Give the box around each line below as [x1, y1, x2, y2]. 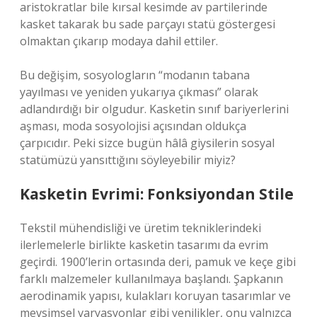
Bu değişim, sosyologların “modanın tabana [20, 67, 250, 83]
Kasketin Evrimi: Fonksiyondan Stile [20, 184, 294, 204]
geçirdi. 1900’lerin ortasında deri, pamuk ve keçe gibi [20, 254, 296, 270]
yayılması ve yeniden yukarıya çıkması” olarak [20, 84, 258, 100]
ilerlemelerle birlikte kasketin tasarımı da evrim [20, 237, 268, 253]
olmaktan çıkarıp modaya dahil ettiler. [20, 33, 218, 49]
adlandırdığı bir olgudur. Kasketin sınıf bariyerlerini [20, 101, 289, 117]
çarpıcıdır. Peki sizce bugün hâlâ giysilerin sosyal [20, 135, 275, 151]
